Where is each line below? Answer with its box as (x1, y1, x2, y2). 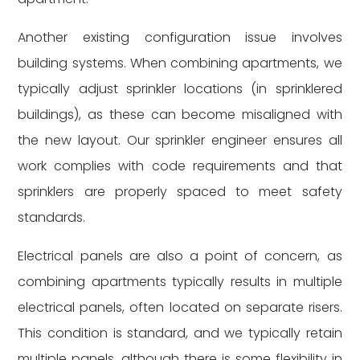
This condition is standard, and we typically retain (18, 324, 342, 342)
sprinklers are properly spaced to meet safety (18, 182, 342, 201)
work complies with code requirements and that (18, 157, 342, 175)
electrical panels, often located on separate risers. (18, 298, 342, 317)
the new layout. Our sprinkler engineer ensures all (18, 131, 342, 149)
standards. (18, 208, 86, 227)
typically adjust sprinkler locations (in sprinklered (18, 80, 342, 98)
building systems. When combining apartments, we (18, 54, 342, 72)
